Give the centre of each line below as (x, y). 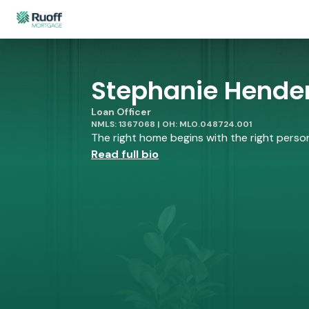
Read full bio (125, 154)
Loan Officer (121, 112)
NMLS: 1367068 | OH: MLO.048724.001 (171, 124)
